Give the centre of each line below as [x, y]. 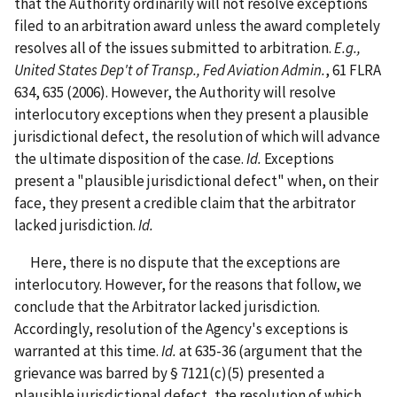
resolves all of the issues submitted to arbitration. [174, 47]
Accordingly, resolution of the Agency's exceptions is [181, 328]
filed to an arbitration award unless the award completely [197, 25]
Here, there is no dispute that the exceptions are [177, 262]
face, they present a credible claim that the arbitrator [185, 202]
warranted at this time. [88, 350]
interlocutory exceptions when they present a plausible [191, 114]
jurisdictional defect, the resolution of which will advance [197, 136]
